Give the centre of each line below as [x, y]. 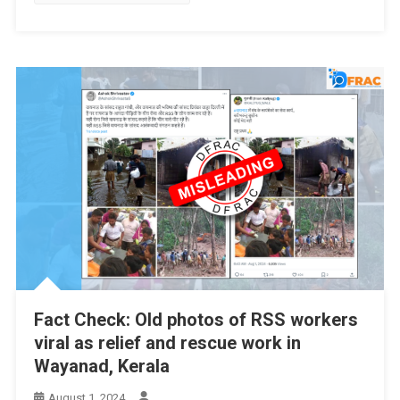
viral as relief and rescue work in [167, 342]
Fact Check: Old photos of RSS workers [196, 319]
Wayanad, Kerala [101, 366]
